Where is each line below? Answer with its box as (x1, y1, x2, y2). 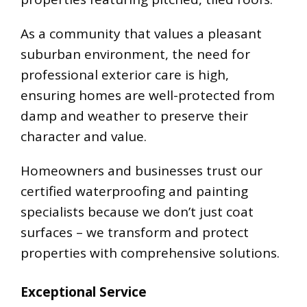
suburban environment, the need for (21, 45, 250, 64)
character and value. (21, 127, 147, 146)
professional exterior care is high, (21, 66, 229, 84)
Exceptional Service (21, 283, 147, 302)
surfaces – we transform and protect (21, 223, 249, 242)
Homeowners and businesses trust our (21, 162, 262, 180)
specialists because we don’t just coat (21, 203, 254, 221)
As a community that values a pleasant (21, 25, 262, 43)
